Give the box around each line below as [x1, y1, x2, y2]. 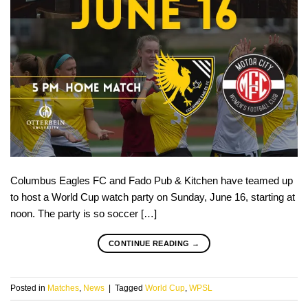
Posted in [10, 283, 47, 293]
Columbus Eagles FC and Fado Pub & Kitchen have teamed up [10, 174, 293, 186]
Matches [47, 283, 79, 293]
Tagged [115, 283, 145, 293]
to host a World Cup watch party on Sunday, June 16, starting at [10, 190, 295, 203]
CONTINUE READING [108, 239, 192, 247]
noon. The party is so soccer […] [10, 207, 157, 219]
